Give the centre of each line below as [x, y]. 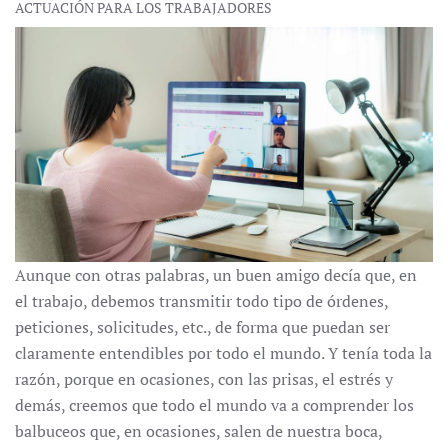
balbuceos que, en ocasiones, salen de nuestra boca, [198, 431]
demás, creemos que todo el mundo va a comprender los [214, 405]
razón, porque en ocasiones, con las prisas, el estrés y [204, 379]
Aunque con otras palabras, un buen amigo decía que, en [216, 275]
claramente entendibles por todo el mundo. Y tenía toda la [223, 353]
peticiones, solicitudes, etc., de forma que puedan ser [202, 327]
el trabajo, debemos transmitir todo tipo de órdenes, [201, 301]
